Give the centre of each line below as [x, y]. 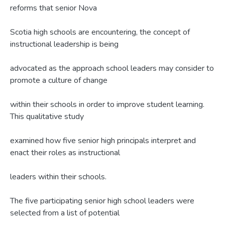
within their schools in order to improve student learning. [107, 104]
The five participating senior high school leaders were [102, 201]
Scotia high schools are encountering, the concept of [100, 32]
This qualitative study [47, 117]
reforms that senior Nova [53, 8]
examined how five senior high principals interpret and [103, 141]
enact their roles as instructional [65, 153]
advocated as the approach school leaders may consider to [112, 68]
